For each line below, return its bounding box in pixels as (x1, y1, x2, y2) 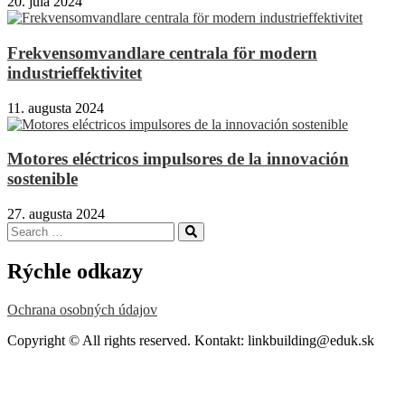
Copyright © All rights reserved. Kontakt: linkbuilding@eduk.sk (7, 332, 374, 348)
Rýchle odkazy (7, 259, 143, 284)
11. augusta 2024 (7, 99, 104, 116)
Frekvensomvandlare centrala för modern (7, 42, 317, 62)
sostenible (7, 169, 78, 189)
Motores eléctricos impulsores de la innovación (7, 149, 349, 169)
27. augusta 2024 (7, 206, 105, 222)
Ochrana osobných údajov (7, 301, 157, 317)
